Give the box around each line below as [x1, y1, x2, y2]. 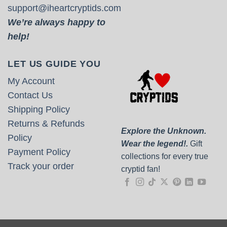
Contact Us [8, 90, 53, 100]
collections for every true [121, 152, 208, 161]
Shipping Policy [8, 104, 70, 115]
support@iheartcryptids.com [8, 3, 121, 13]
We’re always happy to [8, 17, 105, 27]
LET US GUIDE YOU [8, 58, 101, 69]
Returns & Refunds [8, 118, 85, 129]
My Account [8, 75, 55, 86]
